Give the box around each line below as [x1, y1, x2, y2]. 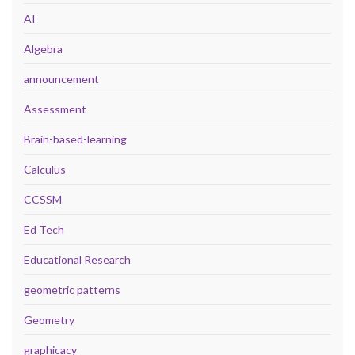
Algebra [24, 41, 63, 55]
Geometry [24, 312, 74, 326]
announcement [24, 71, 99, 86]
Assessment [24, 101, 86, 116]
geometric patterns [24, 282, 120, 296]
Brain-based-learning [24, 132, 127, 146]
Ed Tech [24, 222, 64, 236]
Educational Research [24, 252, 131, 266]
